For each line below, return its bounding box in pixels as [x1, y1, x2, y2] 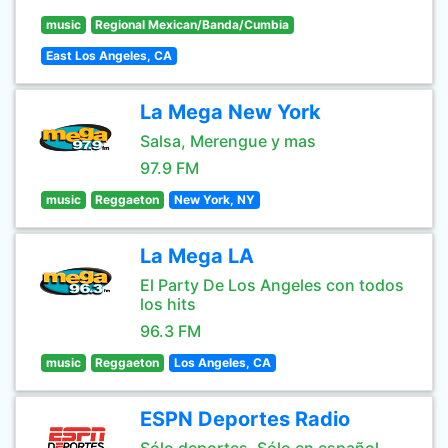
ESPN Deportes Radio [140, 407, 350, 431]
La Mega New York [140, 100, 321, 124]
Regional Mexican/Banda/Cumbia [95, 17, 290, 32]
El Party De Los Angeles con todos [140, 275, 404, 295]
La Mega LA [140, 244, 254, 268]
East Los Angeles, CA [45, 48, 172, 63]
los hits [140, 294, 196, 314]
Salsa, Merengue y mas [140, 131, 316, 151]
